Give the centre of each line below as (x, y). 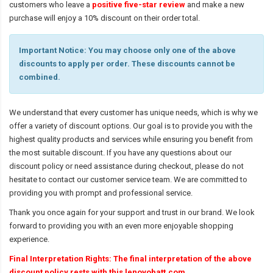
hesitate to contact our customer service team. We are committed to (128, 179)
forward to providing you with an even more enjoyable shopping (121, 225)
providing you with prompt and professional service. (101, 193)
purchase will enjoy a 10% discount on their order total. (105, 18)
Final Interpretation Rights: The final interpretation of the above (130, 258)
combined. (40, 77)
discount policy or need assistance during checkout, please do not (126, 166)
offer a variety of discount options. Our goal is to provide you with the (131, 126)
